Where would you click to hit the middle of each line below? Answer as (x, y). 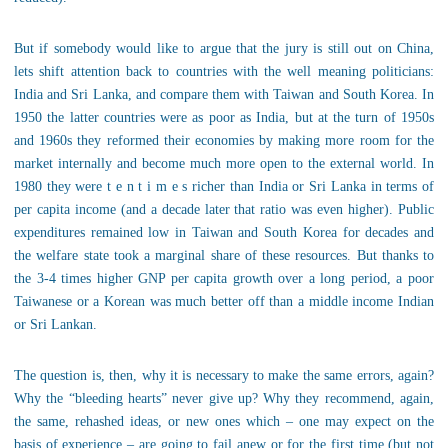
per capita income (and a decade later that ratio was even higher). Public (224, 209)
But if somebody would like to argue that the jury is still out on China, (224, 48)
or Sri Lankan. (55, 324)
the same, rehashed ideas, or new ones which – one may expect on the (224, 421)
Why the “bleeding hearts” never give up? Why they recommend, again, (224, 398)
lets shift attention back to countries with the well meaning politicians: (224, 71)
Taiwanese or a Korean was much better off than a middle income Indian (224, 301)
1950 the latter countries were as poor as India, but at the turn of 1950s (224, 117)
